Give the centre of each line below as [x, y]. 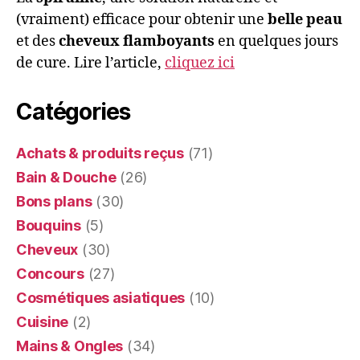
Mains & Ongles [70, 346]
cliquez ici [200, 63]
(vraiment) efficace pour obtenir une [142, 19]
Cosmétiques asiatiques [101, 297]
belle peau [305, 19]
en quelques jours [276, 41]
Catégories [73, 111]
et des [37, 41]
